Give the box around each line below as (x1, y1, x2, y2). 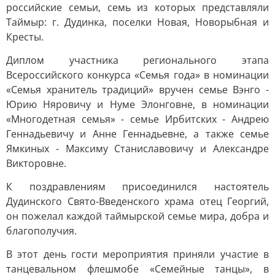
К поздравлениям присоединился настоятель (6, 180, 269, 193)
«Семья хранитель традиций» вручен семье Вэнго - (6, 83, 269, 96)
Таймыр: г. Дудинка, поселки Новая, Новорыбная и (6, 15, 269, 29)
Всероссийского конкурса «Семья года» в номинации (6, 68, 269, 82)
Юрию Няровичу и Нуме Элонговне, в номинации (6, 98, 269, 111)
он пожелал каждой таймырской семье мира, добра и (6, 209, 269, 223)
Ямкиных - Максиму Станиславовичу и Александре (6, 142, 269, 155)
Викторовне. (6, 157, 66, 170)
